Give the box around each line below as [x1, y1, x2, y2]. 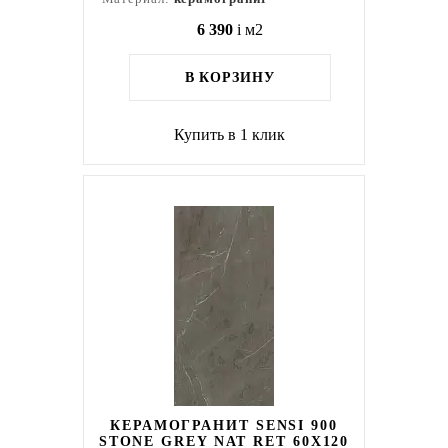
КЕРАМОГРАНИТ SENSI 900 [110, 418, 338, 433]
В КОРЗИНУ [184, 70, 275, 85]
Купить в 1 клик [174, 126, 286, 143]
